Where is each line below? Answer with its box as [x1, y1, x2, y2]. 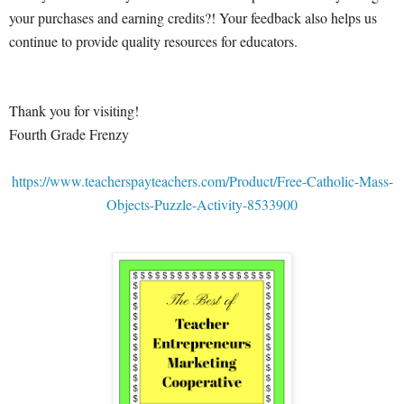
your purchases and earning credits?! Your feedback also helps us [9, 8, 377, 28]
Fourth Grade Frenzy [9, 124, 129, 144]
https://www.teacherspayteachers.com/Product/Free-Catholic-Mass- [11, 171, 393, 191]
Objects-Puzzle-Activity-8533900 [106, 195, 298, 215]
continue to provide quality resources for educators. [9, 32, 298, 51]
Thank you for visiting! [9, 101, 139, 121]
